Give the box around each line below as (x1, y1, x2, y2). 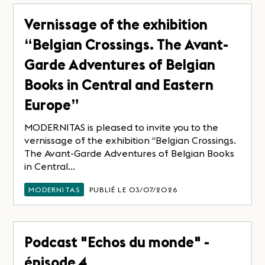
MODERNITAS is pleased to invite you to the (24, 121, 219, 133)
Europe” (24, 95, 80, 114)
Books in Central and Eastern (24, 75, 214, 94)
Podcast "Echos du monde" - (24, 232, 210, 251)
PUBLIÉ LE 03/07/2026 (89, 185, 178, 194)
